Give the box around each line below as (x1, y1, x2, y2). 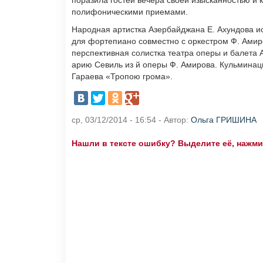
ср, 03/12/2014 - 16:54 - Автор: (72, 115, 191, 125)
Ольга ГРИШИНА (191, 115, 257, 125)
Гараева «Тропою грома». (72, 72, 173, 82)
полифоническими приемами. (72, 7, 188, 17)
